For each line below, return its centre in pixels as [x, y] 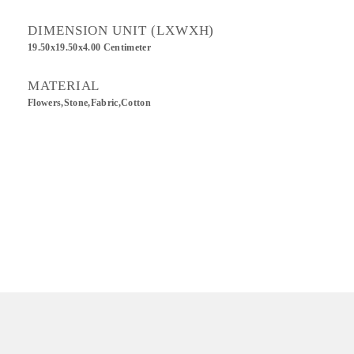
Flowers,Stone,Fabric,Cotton [90, 103]
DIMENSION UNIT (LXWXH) [121, 30]
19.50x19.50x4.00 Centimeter [90, 47]
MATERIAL [64, 86]
